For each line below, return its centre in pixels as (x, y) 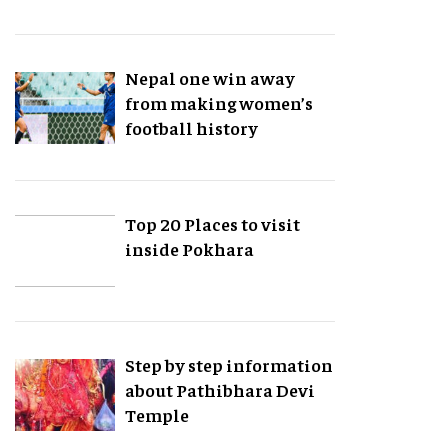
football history (192, 128)
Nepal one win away (210, 78)
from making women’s (219, 103)
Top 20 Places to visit (213, 224)
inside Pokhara (190, 249)
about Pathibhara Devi (220, 390)
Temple (157, 415)
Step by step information (229, 365)
